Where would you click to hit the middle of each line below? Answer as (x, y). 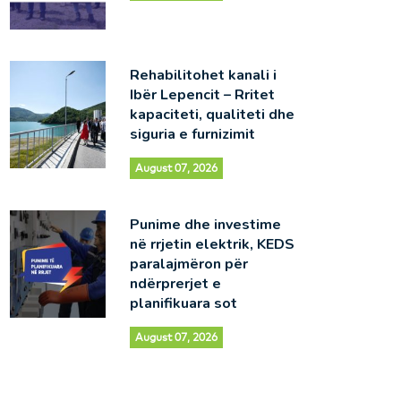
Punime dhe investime (205, 224)
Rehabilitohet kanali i (203, 75)
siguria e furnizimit (192, 134)
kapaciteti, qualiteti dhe (212, 114)
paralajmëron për (188, 264)
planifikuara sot (183, 303)
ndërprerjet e (175, 283)
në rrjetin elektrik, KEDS (212, 244)
